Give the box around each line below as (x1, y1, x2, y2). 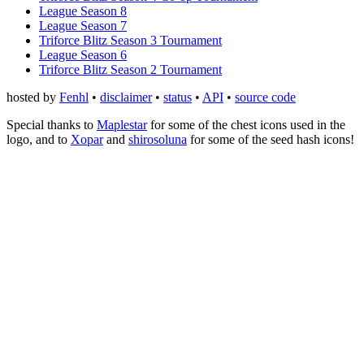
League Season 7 (39, 18, 127, 32)
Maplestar (97, 117, 147, 132)
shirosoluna (128, 132, 187, 146)
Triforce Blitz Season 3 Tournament (39, 32, 222, 47)
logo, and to (6, 132, 71, 146)
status (163, 89, 192, 104)
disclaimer (100, 89, 152, 104)
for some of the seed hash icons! (187, 132, 354, 146)
